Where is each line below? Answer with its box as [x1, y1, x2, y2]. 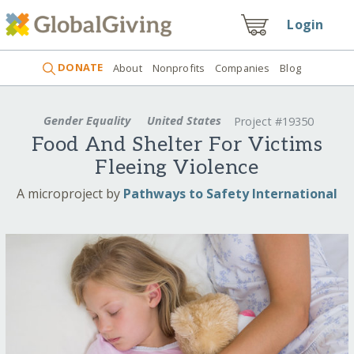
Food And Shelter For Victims [31, 133, 323, 158]
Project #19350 [234, 114, 314, 130]
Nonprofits [152, 60, 205, 75]
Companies [215, 60, 270, 75]
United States [143, 112, 224, 128]
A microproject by [17, 184, 123, 202]
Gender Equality [40, 112, 134, 128]
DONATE [55, 60, 104, 75]
